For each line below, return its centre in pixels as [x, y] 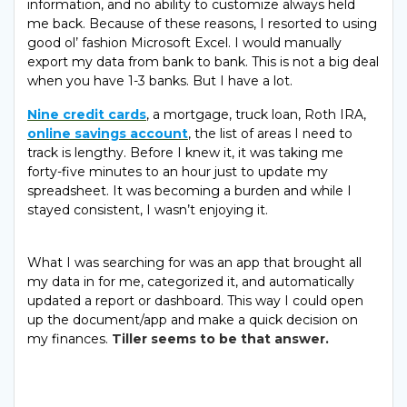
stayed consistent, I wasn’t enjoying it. [148, 210]
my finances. [69, 339]
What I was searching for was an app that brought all [194, 263]
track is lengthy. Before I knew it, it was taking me [185, 153]
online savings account [108, 134]
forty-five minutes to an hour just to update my [178, 172]
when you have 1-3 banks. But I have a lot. [160, 81]
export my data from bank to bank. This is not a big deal [203, 62]
